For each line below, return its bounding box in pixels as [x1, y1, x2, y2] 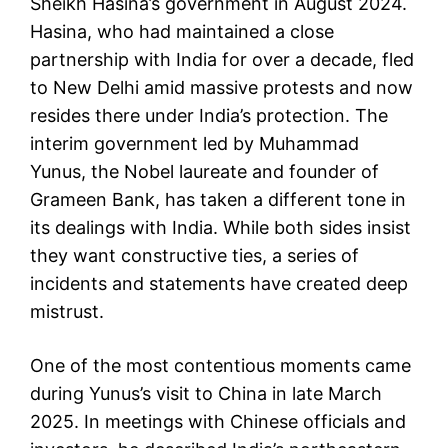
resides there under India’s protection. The [30, 104, 388, 126]
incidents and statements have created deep [30, 272, 408, 294]
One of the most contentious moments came [30, 354, 411, 376]
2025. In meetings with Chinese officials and [30, 410, 406, 432]
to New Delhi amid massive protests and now [30, 76, 413, 98]
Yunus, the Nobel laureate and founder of [30, 160, 379, 182]
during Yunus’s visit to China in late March [30, 382, 382, 404]
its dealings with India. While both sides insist [30, 216, 411, 238]
